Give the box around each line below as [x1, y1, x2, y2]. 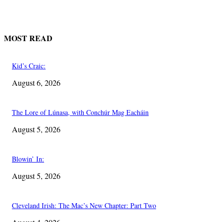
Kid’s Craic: [12, 60, 46, 70]
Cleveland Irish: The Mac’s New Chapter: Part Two [12, 200, 156, 210]
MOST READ [4, 32, 53, 44]
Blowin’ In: [12, 154, 44, 164]
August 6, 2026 [12, 77, 60, 88]
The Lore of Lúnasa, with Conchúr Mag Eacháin [12, 107, 149, 117]
